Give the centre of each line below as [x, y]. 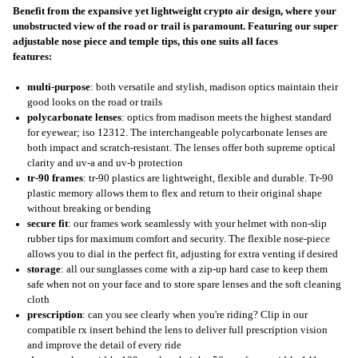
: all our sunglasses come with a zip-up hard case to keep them [194, 269]
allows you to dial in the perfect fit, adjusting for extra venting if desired [183, 254]
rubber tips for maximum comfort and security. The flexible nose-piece [179, 239]
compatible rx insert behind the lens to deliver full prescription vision [177, 330]
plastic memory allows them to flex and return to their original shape [175, 193]
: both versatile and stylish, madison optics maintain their [214, 87]
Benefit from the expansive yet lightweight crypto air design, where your [175, 11]
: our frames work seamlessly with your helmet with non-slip [197, 223]
